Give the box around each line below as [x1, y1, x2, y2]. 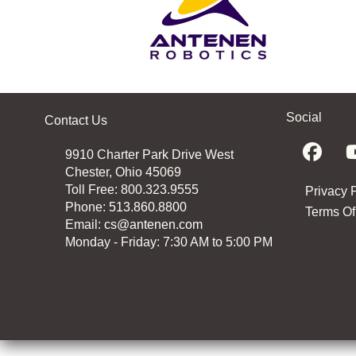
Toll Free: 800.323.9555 [65, 183, 199, 197]
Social [286, 110, 323, 125]
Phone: [65, 200, 110, 215]
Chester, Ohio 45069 [65, 165, 182, 180]
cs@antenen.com [104, 218, 203, 232]
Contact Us [44, 114, 107, 128]
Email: [65, 218, 105, 232]
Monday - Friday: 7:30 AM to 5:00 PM [65, 235, 273, 250]
